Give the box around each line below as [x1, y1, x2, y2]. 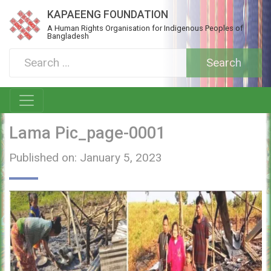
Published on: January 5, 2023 [9, 151, 162, 165]
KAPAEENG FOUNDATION [47, 8, 169, 21]
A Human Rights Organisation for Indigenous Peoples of [47, 24, 244, 33]
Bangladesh [47, 31, 90, 41]
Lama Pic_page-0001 [9, 123, 165, 143]
